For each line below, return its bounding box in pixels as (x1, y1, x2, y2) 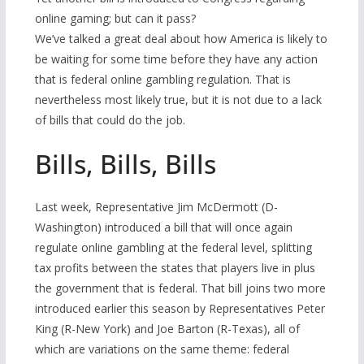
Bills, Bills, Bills (34, 146, 216, 182)
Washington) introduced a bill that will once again (34, 219, 292, 236)
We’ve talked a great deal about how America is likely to (34, 31, 327, 47)
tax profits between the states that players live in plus (34, 260, 315, 276)
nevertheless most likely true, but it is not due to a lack (34, 92, 322, 108)
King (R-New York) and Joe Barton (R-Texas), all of (34, 321, 300, 337)
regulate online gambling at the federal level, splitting (34, 240, 312, 256)
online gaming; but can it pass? (34, 11, 196, 27)
